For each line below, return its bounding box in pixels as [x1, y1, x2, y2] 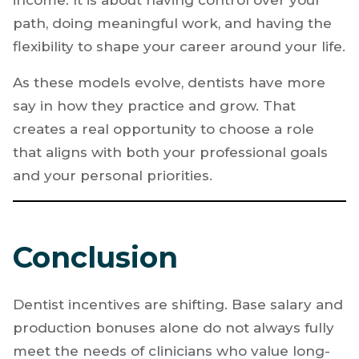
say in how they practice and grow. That [13, 97, 296, 114]
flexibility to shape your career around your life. [13, 38, 345, 54]
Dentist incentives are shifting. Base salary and [13, 296, 343, 313]
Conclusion [13, 239, 178, 275]
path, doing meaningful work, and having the [13, 14, 332, 31]
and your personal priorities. [13, 167, 212, 184]
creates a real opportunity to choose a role [13, 120, 314, 137]
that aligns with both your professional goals [13, 143, 328, 160]
